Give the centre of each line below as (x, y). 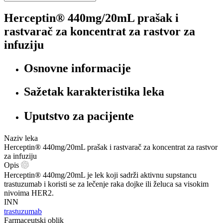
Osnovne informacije (77, 68)
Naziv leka (21, 138)
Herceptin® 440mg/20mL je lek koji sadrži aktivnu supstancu (100, 175)
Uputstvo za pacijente (79, 116)
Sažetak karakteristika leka (94, 91)
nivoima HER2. (29, 193)
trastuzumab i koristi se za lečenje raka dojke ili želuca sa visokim (106, 184)
